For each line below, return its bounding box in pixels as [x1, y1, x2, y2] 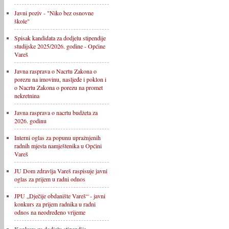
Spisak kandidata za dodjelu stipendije [14, 34, 106, 42]
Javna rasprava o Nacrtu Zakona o [14, 67, 97, 75]
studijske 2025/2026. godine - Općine [14, 42, 105, 50]
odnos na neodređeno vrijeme [14, 208, 85, 216]
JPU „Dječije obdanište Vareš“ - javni [14, 192, 105, 200]
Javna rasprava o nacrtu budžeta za [14, 108, 98, 117]
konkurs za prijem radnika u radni [14, 200, 96, 208]
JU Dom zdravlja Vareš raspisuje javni [14, 167, 107, 175]
